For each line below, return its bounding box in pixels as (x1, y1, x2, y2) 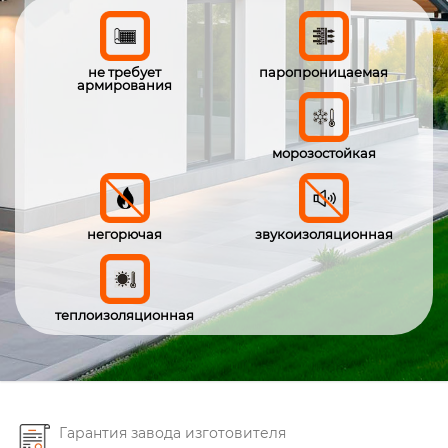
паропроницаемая (259, 63, 388, 80)
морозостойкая (271, 144, 376, 161)
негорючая (87, 225, 162, 242)
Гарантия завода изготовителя (59, 423, 286, 442)
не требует (88, 63, 161, 80)
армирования (77, 76, 172, 93)
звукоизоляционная (254, 225, 393, 242)
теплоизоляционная (55, 306, 194, 323)
